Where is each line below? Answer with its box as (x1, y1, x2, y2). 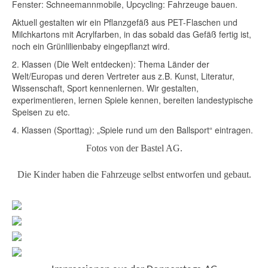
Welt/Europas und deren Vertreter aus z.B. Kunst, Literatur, (12, 70, 234, 82)
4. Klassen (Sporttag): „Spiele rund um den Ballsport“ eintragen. (12, 124, 253, 136)
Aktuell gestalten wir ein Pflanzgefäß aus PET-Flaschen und (12, 16, 237, 28)
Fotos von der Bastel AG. (86, 143, 182, 153)
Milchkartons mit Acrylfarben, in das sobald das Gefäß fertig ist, (12, 28, 251, 40)
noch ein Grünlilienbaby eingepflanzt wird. (12, 40, 170, 52)
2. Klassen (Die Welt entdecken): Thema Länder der (12, 58, 209, 70)
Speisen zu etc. (12, 106, 70, 118)
